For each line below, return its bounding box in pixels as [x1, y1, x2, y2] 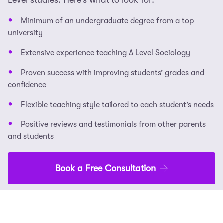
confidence [8, 80, 46, 90]
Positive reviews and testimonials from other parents [21, 120, 206, 129]
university [8, 28, 43, 38]
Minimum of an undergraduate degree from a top [21, 16, 194, 26]
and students [8, 132, 54, 141]
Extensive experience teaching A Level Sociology [21, 48, 190, 58]
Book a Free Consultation [55, 163, 156, 174]
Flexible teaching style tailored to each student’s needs [21, 100, 214, 110]
